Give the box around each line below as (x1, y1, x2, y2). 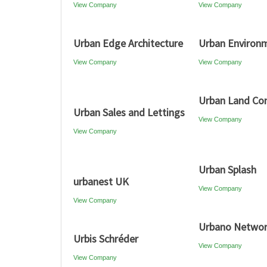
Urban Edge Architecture (73, 36, 183, 50)
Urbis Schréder (73, 232, 138, 246)
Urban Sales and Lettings (73, 105, 185, 119)
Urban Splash (198, 163, 256, 176)
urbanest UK (73, 175, 129, 188)
